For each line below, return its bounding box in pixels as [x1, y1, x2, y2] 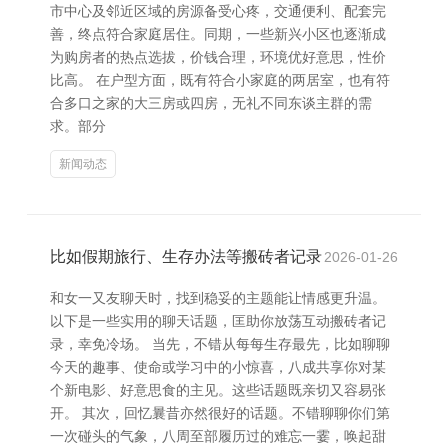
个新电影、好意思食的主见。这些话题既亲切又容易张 [50, 382, 386, 398]
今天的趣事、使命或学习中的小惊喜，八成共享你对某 [50, 359, 386, 375]
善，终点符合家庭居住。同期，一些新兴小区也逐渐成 [50, 26, 386, 42]
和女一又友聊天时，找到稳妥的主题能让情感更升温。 [50, 290, 386, 306]
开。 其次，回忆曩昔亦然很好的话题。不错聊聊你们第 [50, 405, 390, 421]
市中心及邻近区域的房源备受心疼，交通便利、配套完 [50, 3, 386, 19]
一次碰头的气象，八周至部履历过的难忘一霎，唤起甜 [50, 428, 386, 444]
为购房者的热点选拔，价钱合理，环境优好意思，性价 [50, 49, 386, 65]
